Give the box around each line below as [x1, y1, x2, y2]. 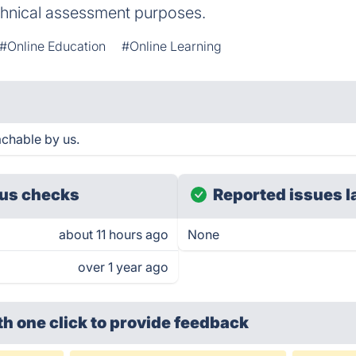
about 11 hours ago [59, 226, 168, 242]
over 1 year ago [78, 259, 168, 275]
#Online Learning [122, 38, 222, 54]
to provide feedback [91, 313, 250, 332]
